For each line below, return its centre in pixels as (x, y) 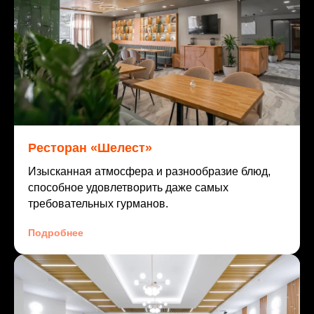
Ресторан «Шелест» (90, 148)
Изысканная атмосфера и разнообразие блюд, (149, 172)
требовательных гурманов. (98, 204)
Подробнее (56, 233)
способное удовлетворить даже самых (128, 188)
